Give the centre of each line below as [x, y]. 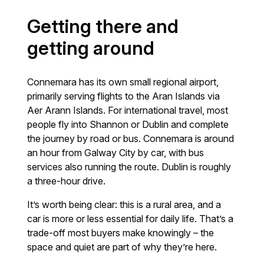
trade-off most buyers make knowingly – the [121, 233]
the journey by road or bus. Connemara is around [131, 139]
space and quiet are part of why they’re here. [122, 247]
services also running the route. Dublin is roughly [129, 167]
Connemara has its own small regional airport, [123, 82]
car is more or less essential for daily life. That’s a [131, 219]
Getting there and [103, 27]
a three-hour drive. [67, 181]
